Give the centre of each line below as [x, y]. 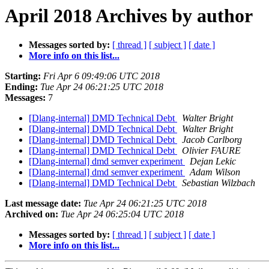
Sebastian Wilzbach [219, 183]
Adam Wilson [215, 172]
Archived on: [32, 214]
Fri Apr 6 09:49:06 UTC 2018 [101, 76]
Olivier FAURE [211, 151]
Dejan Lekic [213, 162]
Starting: [23, 76]
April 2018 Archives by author [129, 16]
